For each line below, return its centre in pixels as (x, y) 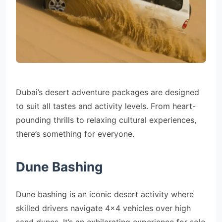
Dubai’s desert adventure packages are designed (108, 92)
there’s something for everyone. (75, 134)
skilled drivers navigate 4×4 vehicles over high (103, 208)
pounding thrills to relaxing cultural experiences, (106, 120)
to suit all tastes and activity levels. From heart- (106, 106)
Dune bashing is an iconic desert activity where (105, 194)
